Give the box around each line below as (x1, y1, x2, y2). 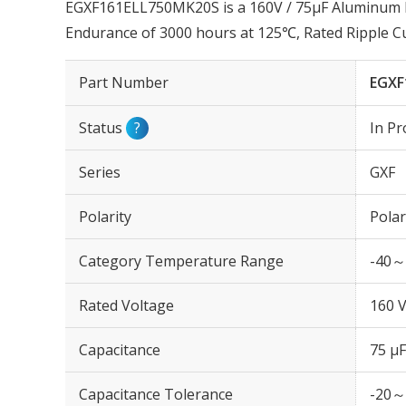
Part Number (79, 72, 169, 92)
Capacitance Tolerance (79, 384, 233, 404)
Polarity (79, 207, 131, 227)
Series (79, 162, 121, 182)
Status (79, 118, 126, 138)
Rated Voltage (79, 295, 174, 315)
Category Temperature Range (79, 251, 284, 271)
